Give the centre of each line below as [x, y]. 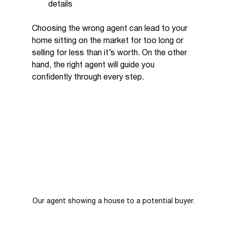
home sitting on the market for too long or [108, 41]
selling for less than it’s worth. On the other [110, 53]
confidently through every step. [88, 77]
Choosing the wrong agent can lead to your [110, 29]
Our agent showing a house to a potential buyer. [113, 201]
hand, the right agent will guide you [94, 65]
